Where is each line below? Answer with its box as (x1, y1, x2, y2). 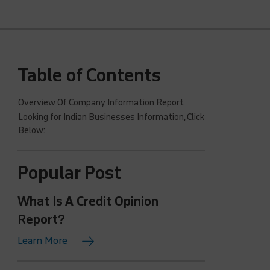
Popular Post (17, 163, 122, 183)
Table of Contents (17, 66, 162, 86)
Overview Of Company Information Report (18, 98, 184, 108)
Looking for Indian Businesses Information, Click (18, 112, 205, 122)
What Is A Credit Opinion (17, 194, 159, 209)
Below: (18, 125, 46, 136)
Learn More (17, 235, 71, 246)
